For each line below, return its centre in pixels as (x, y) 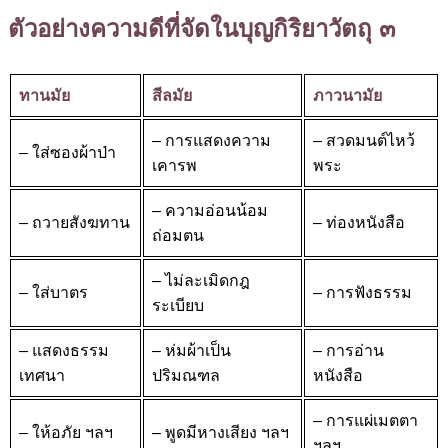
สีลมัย (172, 95)
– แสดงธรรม (64, 350)
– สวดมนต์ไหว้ (364, 140)
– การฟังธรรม (362, 292)
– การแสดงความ (211, 140)
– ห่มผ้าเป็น (191, 350)
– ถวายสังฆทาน (74, 222)
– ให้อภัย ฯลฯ (66, 432)
